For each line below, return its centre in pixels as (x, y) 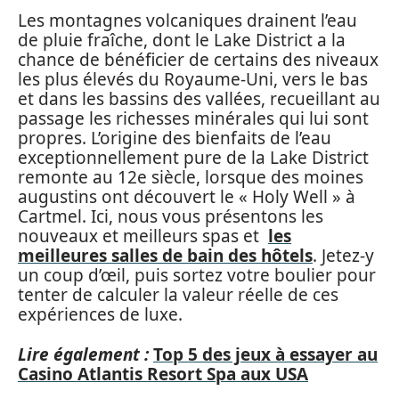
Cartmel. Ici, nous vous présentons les (171, 216)
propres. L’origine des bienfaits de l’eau (175, 138)
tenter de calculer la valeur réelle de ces (178, 295)
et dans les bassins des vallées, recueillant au (199, 99)
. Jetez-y (343, 256)
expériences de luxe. (100, 314)
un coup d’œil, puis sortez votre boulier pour (197, 275)
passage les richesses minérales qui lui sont (193, 118)
